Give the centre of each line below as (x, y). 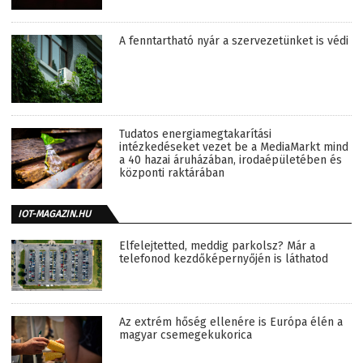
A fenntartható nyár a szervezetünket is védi (234, 41)
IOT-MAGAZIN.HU (54, 214)
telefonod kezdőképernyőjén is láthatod (224, 258)
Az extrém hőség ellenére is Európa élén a (231, 322)
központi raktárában (172, 173)
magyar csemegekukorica (186, 335)
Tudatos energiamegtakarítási (195, 135)
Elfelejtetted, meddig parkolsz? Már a (217, 246)
